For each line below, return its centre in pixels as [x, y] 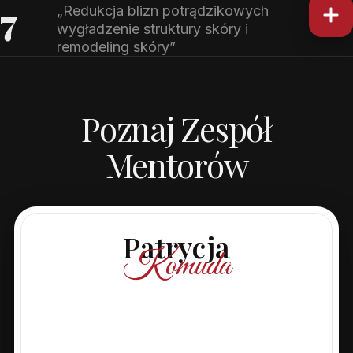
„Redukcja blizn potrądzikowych [163, 11]
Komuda [176, 266]
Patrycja [176, 246]
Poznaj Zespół [176, 129]
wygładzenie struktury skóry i [153, 29]
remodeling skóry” [117, 47]
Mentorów [176, 165]
